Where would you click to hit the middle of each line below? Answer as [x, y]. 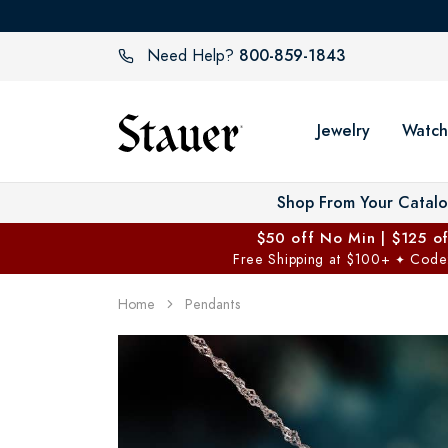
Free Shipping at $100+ [314, 259]
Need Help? [190, 56]
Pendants [212, 304]
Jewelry [343, 130]
